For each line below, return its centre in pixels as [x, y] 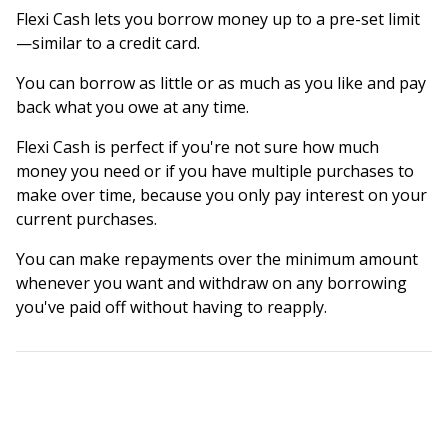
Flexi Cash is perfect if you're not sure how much [197, 146]
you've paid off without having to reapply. [171, 306]
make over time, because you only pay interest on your [221, 194]
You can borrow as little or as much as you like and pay [221, 82]
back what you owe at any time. [132, 106]
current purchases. [86, 218]
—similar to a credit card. [108, 42]
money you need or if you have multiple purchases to [215, 170]
